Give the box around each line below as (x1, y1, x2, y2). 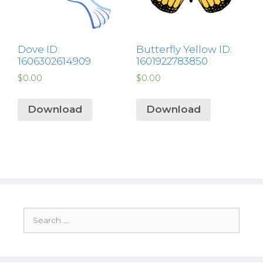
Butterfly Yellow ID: (136, 43, 232, 56)
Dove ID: (18, 43, 59, 56)
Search (23, 207, 51, 218)
